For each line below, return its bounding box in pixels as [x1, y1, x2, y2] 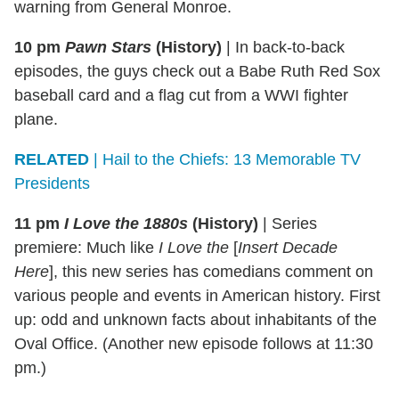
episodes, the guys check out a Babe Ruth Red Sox [14, 62, 380, 81]
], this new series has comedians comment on [49, 263, 373, 281]
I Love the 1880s [64, 215, 188, 233]
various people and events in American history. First [14, 287, 380, 305]
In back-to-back [231, 38, 345, 57]
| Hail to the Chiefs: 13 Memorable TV [89, 151, 361, 169]
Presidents [14, 175, 90, 193]
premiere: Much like [14, 239, 159, 257]
